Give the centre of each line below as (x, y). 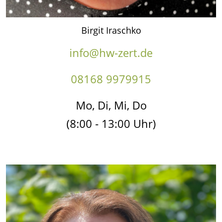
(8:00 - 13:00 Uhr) (111, 123)
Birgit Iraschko (111, 30)
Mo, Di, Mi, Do (111, 105)
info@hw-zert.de (111, 52)
